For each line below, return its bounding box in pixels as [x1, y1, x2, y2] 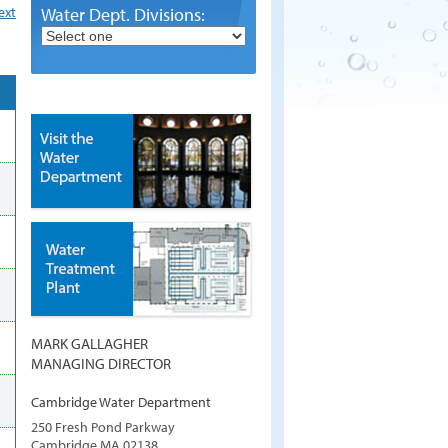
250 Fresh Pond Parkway [31, 417, 175, 436]
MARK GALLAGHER [31, 332, 148, 353]
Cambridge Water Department [31, 392, 211, 411]
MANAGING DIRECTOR [31, 352, 171, 373]
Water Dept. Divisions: [41, 3, 205, 26]
